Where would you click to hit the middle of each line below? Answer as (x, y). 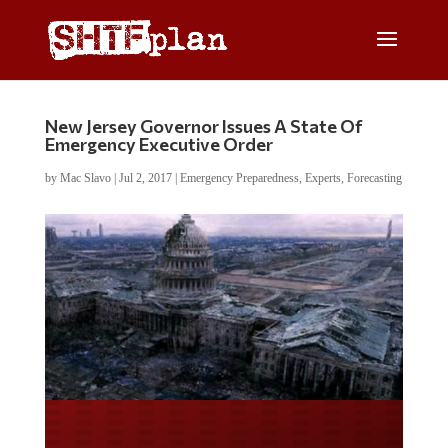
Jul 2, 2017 (145, 178)
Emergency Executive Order (158, 144)
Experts (322, 178)
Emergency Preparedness (239, 178)
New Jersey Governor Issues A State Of (203, 126)
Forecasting (374, 178)
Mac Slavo (85, 178)
